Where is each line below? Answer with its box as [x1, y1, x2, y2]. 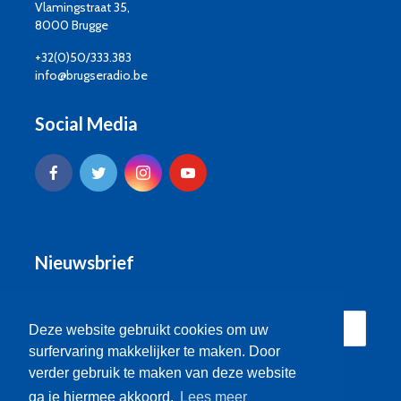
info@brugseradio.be [35, 67, 148, 83]
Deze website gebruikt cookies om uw [29, 322, 269, 338]
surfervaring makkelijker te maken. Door [29, 344, 280, 360]
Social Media [35, 113, 138, 134]
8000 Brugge [35, 17, 108, 33]
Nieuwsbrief [35, 252, 134, 273]
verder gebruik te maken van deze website [29, 365, 296, 381]
